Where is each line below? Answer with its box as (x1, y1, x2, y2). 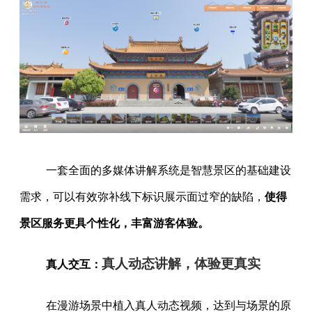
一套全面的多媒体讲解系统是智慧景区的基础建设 (45, 164, 291, 177)
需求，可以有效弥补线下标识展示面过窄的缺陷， (19, 191, 265, 203)
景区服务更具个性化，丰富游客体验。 (19, 217, 209, 230)
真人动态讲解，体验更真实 (101, 256, 260, 272)
